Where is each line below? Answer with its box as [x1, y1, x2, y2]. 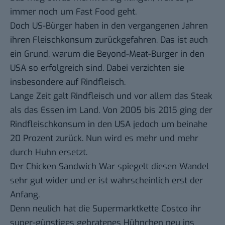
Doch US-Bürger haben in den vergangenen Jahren [10, 20, 208, 32]
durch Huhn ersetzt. [10, 147, 87, 159]
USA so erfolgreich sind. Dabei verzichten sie [10, 62, 184, 74]
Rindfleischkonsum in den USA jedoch [10, 119, 161, 131]
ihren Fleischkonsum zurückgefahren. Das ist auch [10, 34, 208, 46]
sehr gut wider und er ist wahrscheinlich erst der [10, 175, 203, 187]
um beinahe [161, 119, 207, 131]
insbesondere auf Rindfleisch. [10, 76, 126, 88]
